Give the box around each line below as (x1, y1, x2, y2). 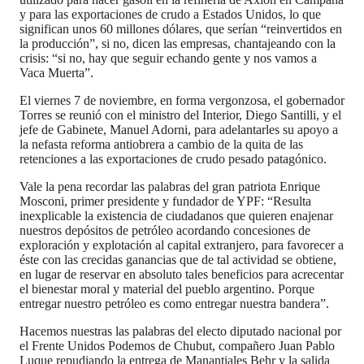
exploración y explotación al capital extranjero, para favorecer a (19, 237, 344, 252)
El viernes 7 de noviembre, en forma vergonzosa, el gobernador (19, 93, 344, 107)
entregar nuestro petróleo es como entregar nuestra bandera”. (19, 296, 329, 310)
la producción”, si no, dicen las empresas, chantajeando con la (19, 36, 336, 50)
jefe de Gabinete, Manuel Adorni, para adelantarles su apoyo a (19, 122, 338, 136)
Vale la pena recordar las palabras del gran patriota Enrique (19, 179, 320, 193)
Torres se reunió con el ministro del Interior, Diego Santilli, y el (19, 107, 341, 122)
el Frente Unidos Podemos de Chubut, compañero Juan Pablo (19, 338, 335, 353)
